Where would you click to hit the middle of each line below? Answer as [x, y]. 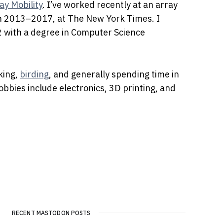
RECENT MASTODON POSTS [51, 213]
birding [35, 74]
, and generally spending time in [114, 74]
